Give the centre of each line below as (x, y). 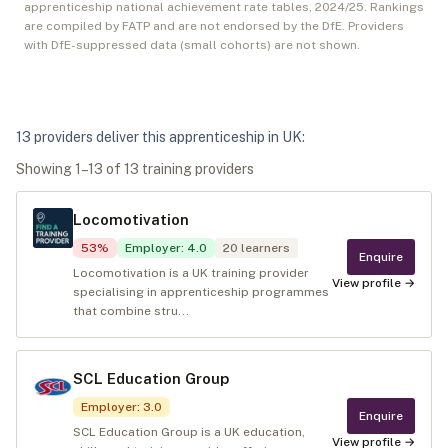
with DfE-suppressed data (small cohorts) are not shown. (192, 45)
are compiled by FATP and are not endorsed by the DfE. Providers (214, 26)
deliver (116, 137)
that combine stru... (131, 311)
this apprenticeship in (210, 137)
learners (264, 248)
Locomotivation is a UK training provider (191, 273)
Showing (45, 169)
